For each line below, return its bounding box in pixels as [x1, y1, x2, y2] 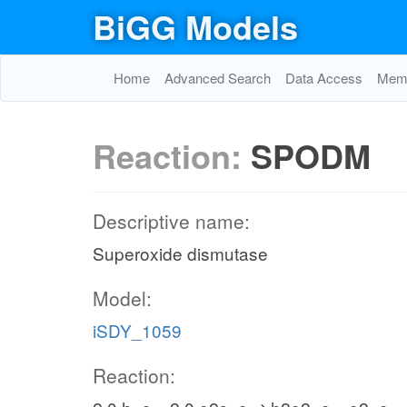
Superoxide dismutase [93, 241, 268, 265]
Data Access [285, 68, 362, 87]
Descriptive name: [93, 207, 250, 234]
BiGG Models [93, 3, 298, 50]
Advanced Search [164, 68, 271, 87]
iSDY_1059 [93, 318, 182, 342]
